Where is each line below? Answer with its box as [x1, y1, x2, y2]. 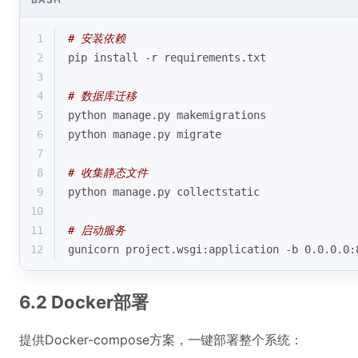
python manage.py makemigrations [68, 109, 266, 121]
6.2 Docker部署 [19, 292, 149, 312]
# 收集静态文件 [68, 166, 148, 179]
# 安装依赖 [68, 32, 125, 45]
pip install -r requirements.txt [68, 51, 266, 64]
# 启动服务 [68, 224, 125, 237]
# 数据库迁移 [68, 89, 137, 102]
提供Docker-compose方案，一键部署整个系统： [19, 332, 303, 348]
